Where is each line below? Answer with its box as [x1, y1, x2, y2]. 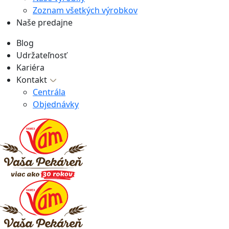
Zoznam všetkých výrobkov [33, 4, 138, 16]
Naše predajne [16, 16, 73, 28]
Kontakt [16, 74, 49, 85]
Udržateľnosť [16, 49, 67, 61]
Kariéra [16, 61, 44, 73]
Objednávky [33, 98, 79, 110]
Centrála [33, 86, 65, 98]
